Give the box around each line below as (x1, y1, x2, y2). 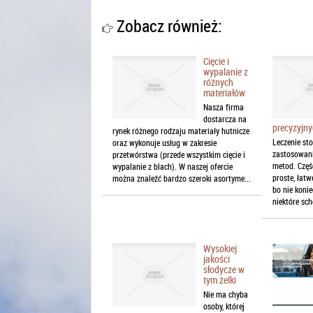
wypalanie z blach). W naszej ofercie (112, 160, 233, 172)
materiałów (203, 85, 245, 99)
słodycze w (203, 262, 245, 276)
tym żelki (203, 272, 236, 286)
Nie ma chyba (203, 288, 248, 300)
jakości (203, 252, 230, 265)
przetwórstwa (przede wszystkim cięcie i (112, 148, 245, 160)
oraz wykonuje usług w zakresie (112, 136, 217, 148)
